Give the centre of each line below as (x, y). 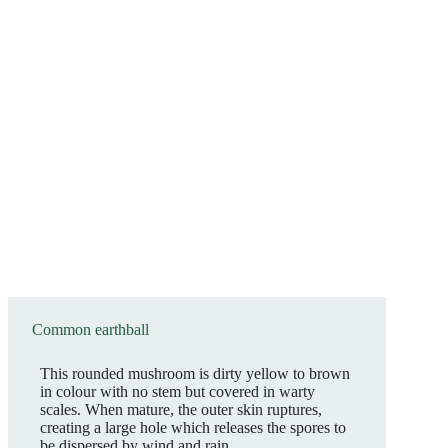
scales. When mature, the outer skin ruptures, (181, 409)
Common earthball (90, 329)
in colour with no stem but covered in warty (177, 391)
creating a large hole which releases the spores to (193, 427)
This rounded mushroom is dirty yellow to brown (195, 373)
